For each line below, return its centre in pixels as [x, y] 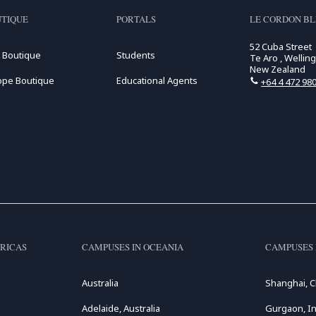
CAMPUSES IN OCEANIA [132, 247]
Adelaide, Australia [121, 308]
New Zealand [278, 69]
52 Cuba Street [281, 47]
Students [135, 55]
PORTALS [136, 19]
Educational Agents [157, 80]
